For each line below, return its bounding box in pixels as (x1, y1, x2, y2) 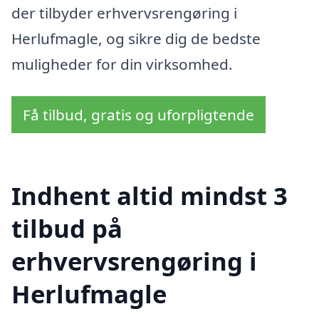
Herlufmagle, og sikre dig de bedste (11, 28, 261, 48)
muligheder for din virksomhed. (11, 53, 233, 74)
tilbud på (11, 211, 122, 246)
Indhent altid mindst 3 (11, 179, 288, 213)
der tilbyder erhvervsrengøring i (11, 2, 237, 23)
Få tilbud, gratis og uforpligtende (23, 105, 254, 125)
